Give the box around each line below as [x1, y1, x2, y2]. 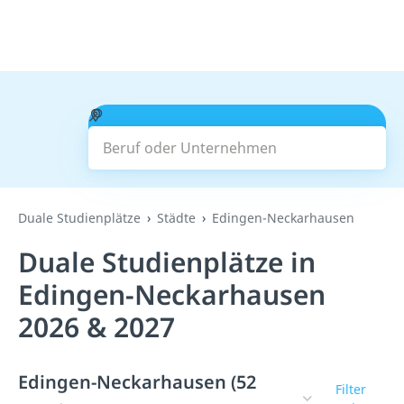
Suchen [212, 127, 262, 147]
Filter [335, 381, 367, 398]
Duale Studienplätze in [18, 243, 316, 280]
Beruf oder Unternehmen [102, 105, 276, 124]
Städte [157, 209, 196, 226]
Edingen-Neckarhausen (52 [18, 370, 256, 394]
